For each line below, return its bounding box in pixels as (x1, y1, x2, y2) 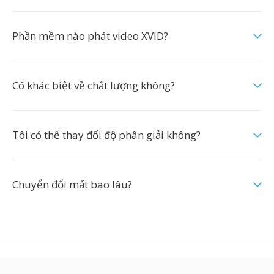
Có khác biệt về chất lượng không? (12, 78, 175, 92)
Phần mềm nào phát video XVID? (12, 29, 168, 43)
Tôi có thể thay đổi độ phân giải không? (12, 128, 201, 142)
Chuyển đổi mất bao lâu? (12, 177, 132, 191)
